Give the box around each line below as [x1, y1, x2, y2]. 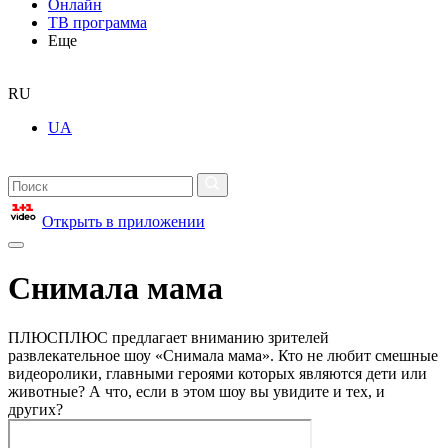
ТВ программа [48, 14, 147, 31]
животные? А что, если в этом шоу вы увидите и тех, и [8, 382, 385, 400]
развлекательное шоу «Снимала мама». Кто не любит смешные [8, 346, 438, 364]
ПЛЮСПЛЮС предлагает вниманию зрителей [8, 328, 329, 346]
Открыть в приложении [42, 213, 205, 230]
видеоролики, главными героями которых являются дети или [8, 364, 427, 382]
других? [8, 400, 67, 418]
